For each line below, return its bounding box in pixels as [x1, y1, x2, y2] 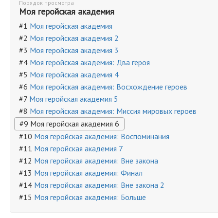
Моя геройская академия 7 [34, 144, 123, 153]
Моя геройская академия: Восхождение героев [30, 82, 187, 91]
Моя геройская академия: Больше [34, 192, 146, 202]
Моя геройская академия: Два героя [30, 57, 150, 67]
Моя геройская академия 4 [30, 70, 119, 79]
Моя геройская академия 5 [29, 94, 118, 104]
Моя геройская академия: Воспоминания [34, 131, 169, 141]
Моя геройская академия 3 [30, 45, 119, 55]
